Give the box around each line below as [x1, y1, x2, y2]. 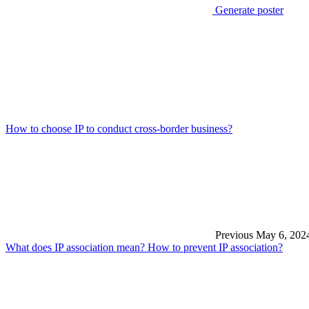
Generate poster [212, 3, 283, 16]
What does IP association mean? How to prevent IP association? [6, 241, 283, 253]
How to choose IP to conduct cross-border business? [6, 122, 232, 134]
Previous [212, 228, 253, 241]
